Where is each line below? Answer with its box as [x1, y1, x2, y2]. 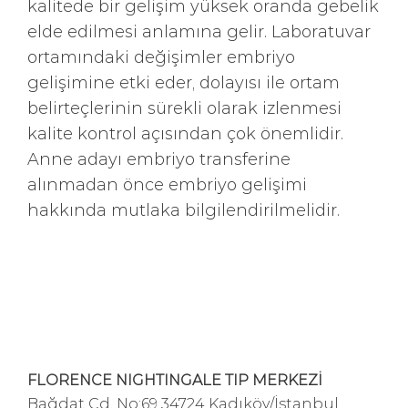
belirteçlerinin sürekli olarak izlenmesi [27, 97, 342, 118]
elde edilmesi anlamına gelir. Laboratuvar [27, 20, 371, 42]
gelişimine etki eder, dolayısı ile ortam [27, 71, 340, 93]
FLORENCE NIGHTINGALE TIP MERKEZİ [27, 370, 322, 389]
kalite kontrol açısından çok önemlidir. [27, 122, 343, 144]
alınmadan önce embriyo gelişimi [27, 173, 307, 195]
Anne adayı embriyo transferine [27, 148, 291, 169]
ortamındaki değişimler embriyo [27, 46, 295, 67]
